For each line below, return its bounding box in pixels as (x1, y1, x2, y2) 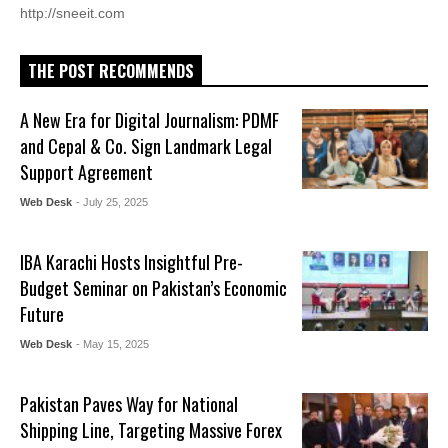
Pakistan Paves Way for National (20, 390, 239, 417)
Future (20, 300, 65, 327)
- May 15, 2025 (76, 337, 150, 350)
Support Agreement (20, 158, 154, 185)
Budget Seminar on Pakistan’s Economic (20, 274, 288, 301)
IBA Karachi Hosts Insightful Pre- (20, 248, 244, 275)
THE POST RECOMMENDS (28, 58, 194, 83)
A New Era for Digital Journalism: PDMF (20, 106, 280, 133)
